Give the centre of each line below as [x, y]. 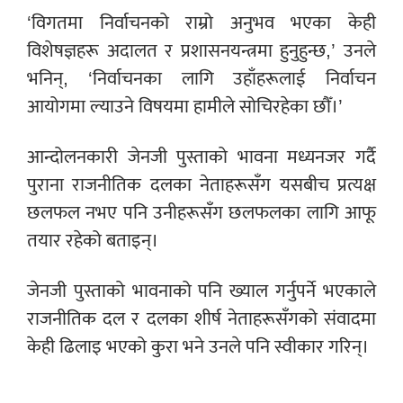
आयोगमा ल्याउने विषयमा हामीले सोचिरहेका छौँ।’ [185, 107]
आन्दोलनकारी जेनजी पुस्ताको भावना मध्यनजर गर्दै [201, 157]
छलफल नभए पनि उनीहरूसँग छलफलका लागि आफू [201, 213]
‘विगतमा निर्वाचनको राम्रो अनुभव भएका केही [201, 23]
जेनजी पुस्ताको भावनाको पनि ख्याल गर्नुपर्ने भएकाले [201, 291]
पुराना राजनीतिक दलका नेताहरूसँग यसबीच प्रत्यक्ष [201, 185]
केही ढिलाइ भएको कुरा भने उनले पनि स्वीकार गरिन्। [198, 347]
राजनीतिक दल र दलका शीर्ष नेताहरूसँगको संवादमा [201, 319]
